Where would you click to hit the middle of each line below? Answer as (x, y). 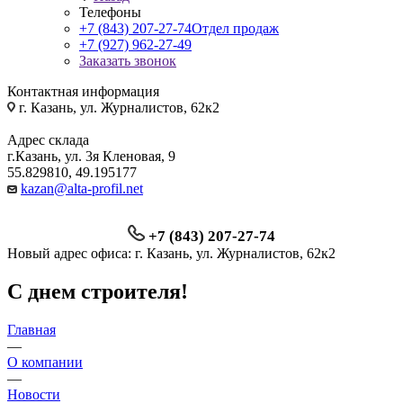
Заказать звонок (128, 60)
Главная (31, 329)
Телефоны (110, 12)
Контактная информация (83, 91)
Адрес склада (48, 139)
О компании (45, 362)
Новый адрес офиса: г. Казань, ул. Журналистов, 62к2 (171, 253)
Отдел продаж (235, 28)
